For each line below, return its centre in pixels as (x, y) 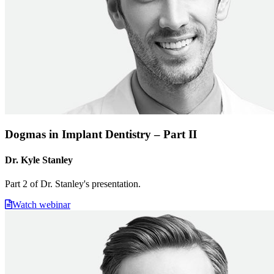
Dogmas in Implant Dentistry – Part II (101, 135)
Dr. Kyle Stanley (39, 160)
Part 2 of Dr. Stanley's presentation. (73, 183)
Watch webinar (41, 204)
